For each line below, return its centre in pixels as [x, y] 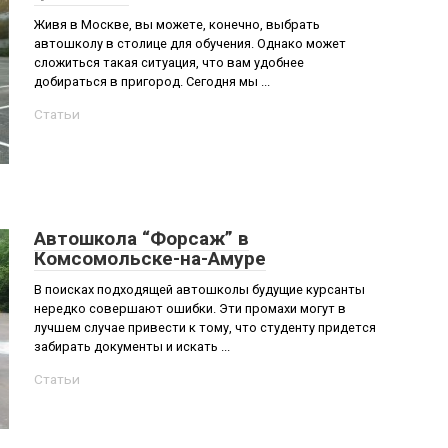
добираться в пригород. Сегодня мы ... [152, 81]
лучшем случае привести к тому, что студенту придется [205, 327]
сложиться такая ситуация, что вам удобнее [169, 62]
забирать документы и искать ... [132, 346]
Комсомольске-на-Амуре [150, 258]
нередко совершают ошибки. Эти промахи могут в [190, 308]
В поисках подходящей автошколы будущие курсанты [199, 289]
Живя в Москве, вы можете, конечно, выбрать [177, 24]
